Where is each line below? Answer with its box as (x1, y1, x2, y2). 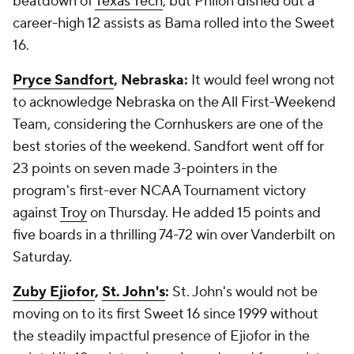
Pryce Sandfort (13, 71, 114, 89)
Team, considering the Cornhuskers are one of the (13, 115, 323, 134)
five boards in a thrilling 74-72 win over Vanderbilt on (13, 226, 335, 244)
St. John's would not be (169, 283, 318, 301)
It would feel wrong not (191, 71, 335, 89)
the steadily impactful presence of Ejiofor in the (13, 327, 310, 345)
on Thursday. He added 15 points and (87, 204, 321, 222)
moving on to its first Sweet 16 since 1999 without (13, 305, 318, 323)
